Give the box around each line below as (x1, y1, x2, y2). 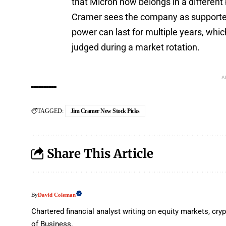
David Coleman (38, 191, 76, 198)
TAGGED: (37, 107, 64, 115)
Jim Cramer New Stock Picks (71, 107, 140, 115)
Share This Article (47, 146, 153, 162)
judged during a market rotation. (72, 41, 200, 52)
